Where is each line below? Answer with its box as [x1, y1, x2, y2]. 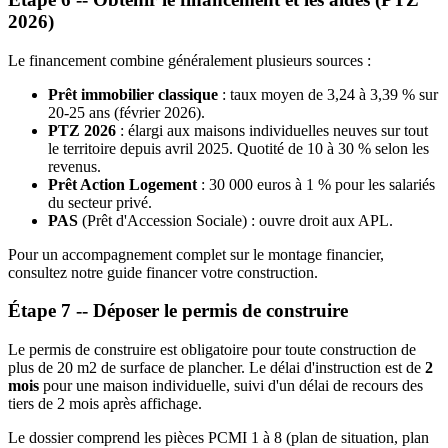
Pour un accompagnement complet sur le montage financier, [8, 245, 384, 263]
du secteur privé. [48, 193, 152, 211]
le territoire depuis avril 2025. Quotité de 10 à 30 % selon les [48, 139, 429, 157]
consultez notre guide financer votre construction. [8, 263, 318, 281]
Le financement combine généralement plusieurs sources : [8, 51, 371, 69]
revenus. [48, 157, 101, 175]
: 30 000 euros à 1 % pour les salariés [197, 175, 435, 193]
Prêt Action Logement [48, 175, 197, 193]
